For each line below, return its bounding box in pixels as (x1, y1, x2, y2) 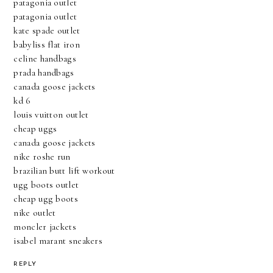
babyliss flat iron (13, 39, 80, 51)
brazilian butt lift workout (13, 165, 115, 177)
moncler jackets (13, 221, 76, 233)
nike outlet (13, 207, 56, 219)
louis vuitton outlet (13, 109, 89, 121)
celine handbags (13, 53, 76, 65)
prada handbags (13, 67, 74, 79)
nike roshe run (13, 151, 71, 163)
